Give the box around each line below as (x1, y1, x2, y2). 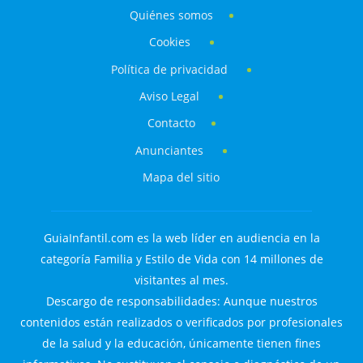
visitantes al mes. (135, 271, 228, 288)
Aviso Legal (139, 88, 200, 105)
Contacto (147, 115, 195, 131)
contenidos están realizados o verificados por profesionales (20, 314, 343, 330)
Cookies (148, 34, 194, 50)
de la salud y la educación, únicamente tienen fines (42, 335, 321, 351)
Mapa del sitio (143, 169, 220, 186)
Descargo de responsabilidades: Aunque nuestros (45, 293, 318, 309)
